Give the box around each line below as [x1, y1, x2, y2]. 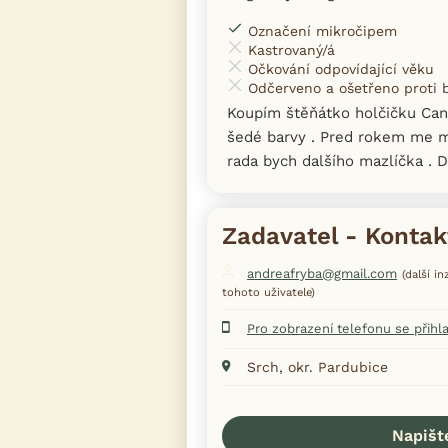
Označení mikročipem [248, 22, 397, 39]
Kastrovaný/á [248, 41, 335, 58]
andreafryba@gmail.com [247, 265, 397, 281]
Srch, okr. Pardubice [247, 358, 388, 375]
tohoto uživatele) [222, 285, 315, 299]
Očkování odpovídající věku [248, 60, 434, 77]
